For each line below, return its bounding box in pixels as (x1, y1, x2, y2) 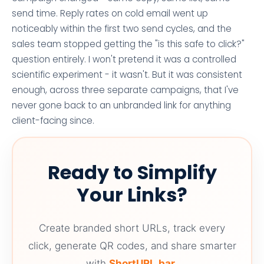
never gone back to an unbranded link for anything (12, 98, 231, 111)
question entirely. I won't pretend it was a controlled (12, 52, 236, 65)
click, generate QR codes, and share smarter (28, 239, 236, 252)
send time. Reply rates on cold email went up (12, 6, 208, 19)
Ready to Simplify (47, 159, 217, 186)
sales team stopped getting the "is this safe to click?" (12, 37, 245, 50)
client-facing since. (12, 114, 94, 127)
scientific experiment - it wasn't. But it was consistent (12, 68, 242, 81)
